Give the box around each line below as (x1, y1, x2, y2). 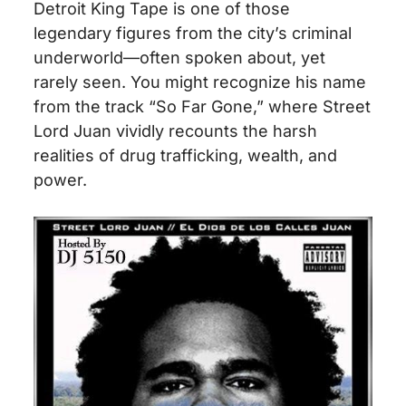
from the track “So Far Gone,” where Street (34, 96, 372, 116)
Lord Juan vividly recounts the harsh (34, 121, 318, 140)
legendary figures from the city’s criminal (34, 23, 353, 43)
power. (34, 169, 88, 189)
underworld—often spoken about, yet (34, 47, 326, 67)
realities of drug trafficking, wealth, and (34, 145, 338, 165)
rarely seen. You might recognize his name (34, 72, 367, 92)
